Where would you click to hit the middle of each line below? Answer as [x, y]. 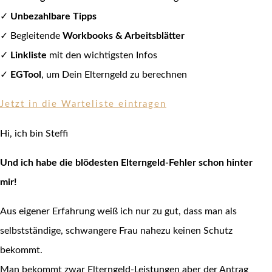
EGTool [26, 75]
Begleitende [36, 36]
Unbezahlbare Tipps [53, 17]
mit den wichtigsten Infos [102, 56]
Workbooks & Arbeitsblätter [124, 36]
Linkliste [29, 56]
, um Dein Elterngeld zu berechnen [114, 75]
